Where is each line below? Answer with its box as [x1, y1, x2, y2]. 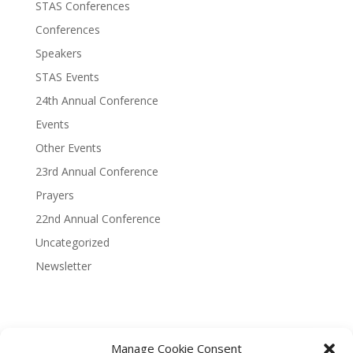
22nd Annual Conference [35, 211, 161, 227]
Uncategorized [35, 235, 110, 251]
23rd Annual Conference [35, 164, 158, 180]
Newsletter [35, 258, 91, 274]
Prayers [35, 188, 74, 203]
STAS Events [35, 69, 99, 85]
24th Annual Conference [35, 93, 158, 109]
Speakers [35, 46, 82, 61]
